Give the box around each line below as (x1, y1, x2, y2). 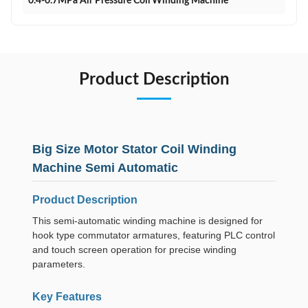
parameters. (32, 258, 85, 269)
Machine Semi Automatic (32, 161, 178, 175)
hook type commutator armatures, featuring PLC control (32, 230, 275, 241)
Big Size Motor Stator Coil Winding (32, 142, 236, 156)
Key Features (32, 291, 102, 302)
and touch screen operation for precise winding (32, 244, 236, 255)
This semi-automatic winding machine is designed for (32, 215, 263, 226)
